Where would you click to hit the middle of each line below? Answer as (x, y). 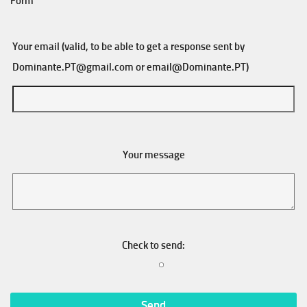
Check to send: (153, 246)
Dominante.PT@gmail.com (73, 67)
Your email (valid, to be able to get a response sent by (128, 47)
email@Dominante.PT (196, 67)
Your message (153, 155)
